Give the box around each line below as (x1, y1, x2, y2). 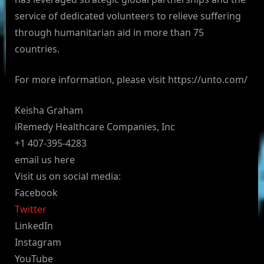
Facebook (15, 186, 58, 200)
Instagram (15, 236, 61, 249)
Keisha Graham (15, 104, 83, 117)
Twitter (15, 203, 47, 216)
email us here (15, 153, 75, 167)
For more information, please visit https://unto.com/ (15, 73, 247, 87)
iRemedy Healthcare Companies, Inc (15, 120, 175, 134)
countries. (15, 42, 60, 56)
